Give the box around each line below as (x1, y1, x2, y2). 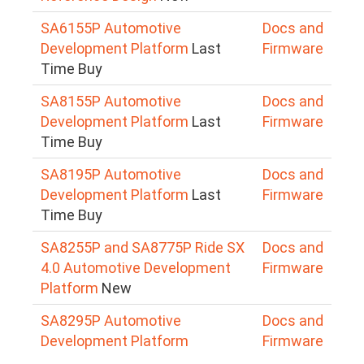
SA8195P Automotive (41, 165, 181, 183)
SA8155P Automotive (41, 92, 181, 110)
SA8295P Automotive (41, 311, 181, 329)
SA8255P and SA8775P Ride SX (41, 238, 245, 256)
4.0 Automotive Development (41, 258, 231, 276)
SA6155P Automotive (41, 19, 181, 37)
